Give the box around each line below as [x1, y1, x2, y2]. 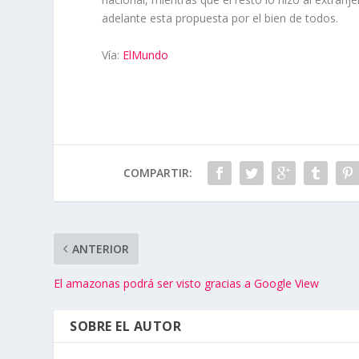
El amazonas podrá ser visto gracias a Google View [54, 275, 320, 291]
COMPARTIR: [123, 164, 192, 180]
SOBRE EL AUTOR [70, 317, 182, 335]
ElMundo [123, 46, 169, 63]
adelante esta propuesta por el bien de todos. [102, 10, 339, 26]
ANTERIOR [72, 240, 130, 256]
